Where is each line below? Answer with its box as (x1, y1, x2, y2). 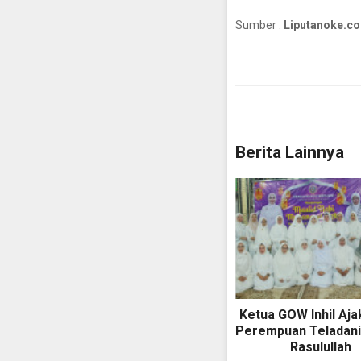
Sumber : (235, 19, 284, 32)
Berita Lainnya (235, 143, 344, 163)
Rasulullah (289, 339, 351, 355)
